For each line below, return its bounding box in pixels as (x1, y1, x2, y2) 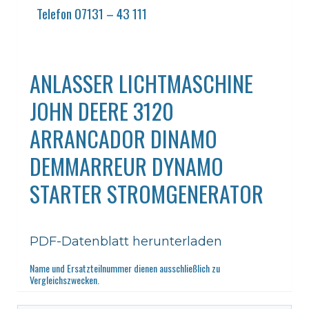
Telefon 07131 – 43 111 (37, 3, 147, 23)
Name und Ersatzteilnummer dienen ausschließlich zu (30, 260, 220, 275)
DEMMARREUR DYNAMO (30, 149, 223, 182)
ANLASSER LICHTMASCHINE (30, 66, 253, 99)
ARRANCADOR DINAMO (30, 121, 217, 154)
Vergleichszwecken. (30, 272, 99, 287)
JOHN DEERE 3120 (30, 94, 174, 127)
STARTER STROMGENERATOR (30, 177, 263, 210)
